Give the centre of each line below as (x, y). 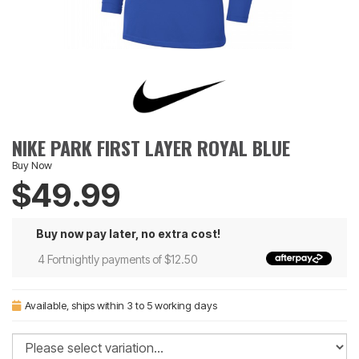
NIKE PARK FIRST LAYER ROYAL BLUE (151, 147)
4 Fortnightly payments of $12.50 (117, 259)
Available (46, 305)
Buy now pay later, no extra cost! (128, 234)
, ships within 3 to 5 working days (142, 305)
